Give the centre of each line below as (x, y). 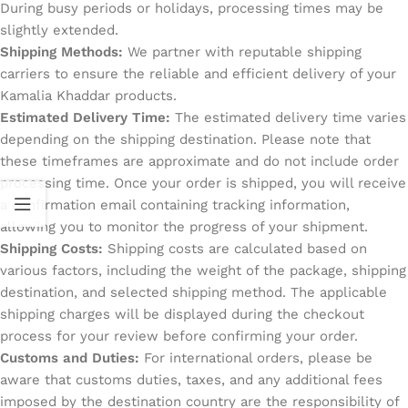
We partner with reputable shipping (242, 52)
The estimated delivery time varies (288, 117)
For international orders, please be (256, 358)
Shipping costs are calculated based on (237, 249)
